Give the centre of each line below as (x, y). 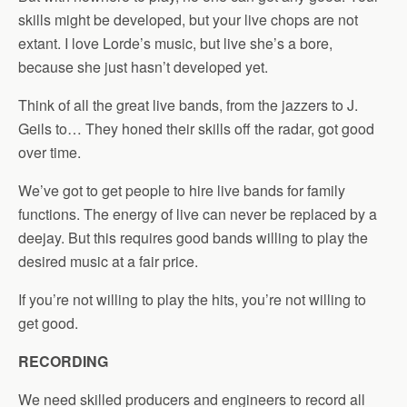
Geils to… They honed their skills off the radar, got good (196, 129)
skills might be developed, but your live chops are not (188, 20)
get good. (48, 323)
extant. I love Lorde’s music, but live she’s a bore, (175, 43)
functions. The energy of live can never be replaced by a (198, 214)
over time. (50, 152)
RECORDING (63, 361)
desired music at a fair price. (108, 261)
